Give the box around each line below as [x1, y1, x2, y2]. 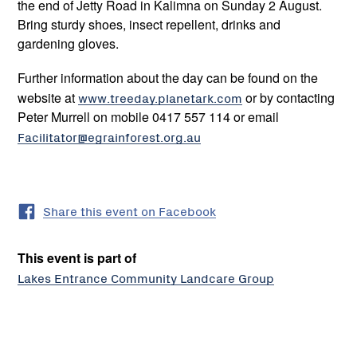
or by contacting [242, 88, 335, 108]
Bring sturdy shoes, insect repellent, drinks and [18, 15, 280, 34]
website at [18, 88, 78, 108]
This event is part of [18, 249, 136, 268]
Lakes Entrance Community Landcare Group [18, 268, 274, 286]
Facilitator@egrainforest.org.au [18, 127, 201, 146]
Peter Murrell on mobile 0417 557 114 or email [18, 108, 279, 127]
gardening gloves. [18, 34, 119, 53]
